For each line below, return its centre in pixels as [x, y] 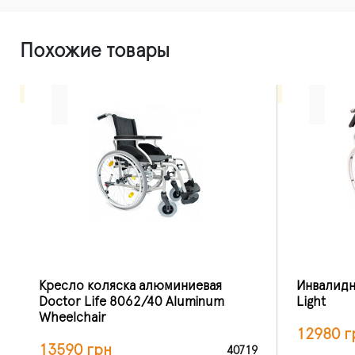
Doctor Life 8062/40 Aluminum [132, 302]
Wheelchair [73, 317]
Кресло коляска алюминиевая [130, 286]
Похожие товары [95, 51]
